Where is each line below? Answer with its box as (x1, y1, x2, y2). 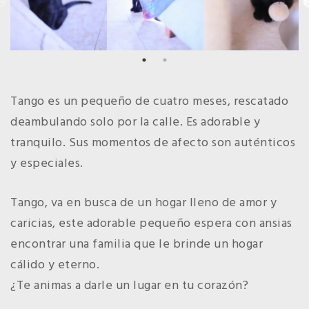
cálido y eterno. (10, 255, 99, 275)
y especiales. (10, 154, 83, 174)
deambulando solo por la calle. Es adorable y (10, 112, 260, 132)
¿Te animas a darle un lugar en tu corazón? (10, 276, 248, 296)
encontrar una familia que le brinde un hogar (10, 235, 263, 255)
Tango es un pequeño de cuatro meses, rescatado (10, 92, 288, 112)
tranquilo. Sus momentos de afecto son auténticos (10, 133, 295, 153)
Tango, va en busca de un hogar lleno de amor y (10, 193, 277, 213)
